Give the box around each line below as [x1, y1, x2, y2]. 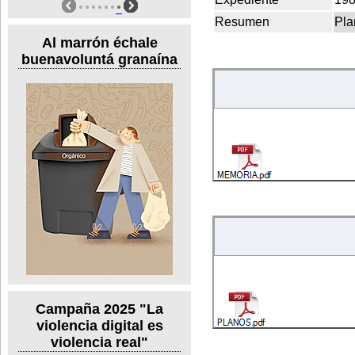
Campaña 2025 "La [36, 301, 163, 318]
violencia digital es [36, 318, 163, 334]
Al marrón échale [41, 34, 158, 51]
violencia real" [51, 334, 148, 351]
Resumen [215, 14, 269, 29]
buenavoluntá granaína [21, 51, 177, 67]
